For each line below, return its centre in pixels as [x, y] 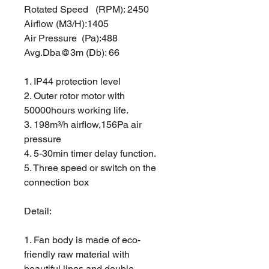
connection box [56, 182]
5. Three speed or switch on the [90, 168]
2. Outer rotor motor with [74, 96]
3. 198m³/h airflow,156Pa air [83, 125]
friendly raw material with [77, 254]
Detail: [38, 211]
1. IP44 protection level [72, 81]
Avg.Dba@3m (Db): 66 [72, 53]
